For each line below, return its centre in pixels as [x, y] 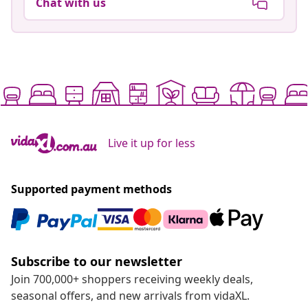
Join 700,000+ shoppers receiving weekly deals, [132, 279]
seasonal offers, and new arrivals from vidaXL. [130, 295]
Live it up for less [152, 143]
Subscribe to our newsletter [97, 261]
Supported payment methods [91, 189]
